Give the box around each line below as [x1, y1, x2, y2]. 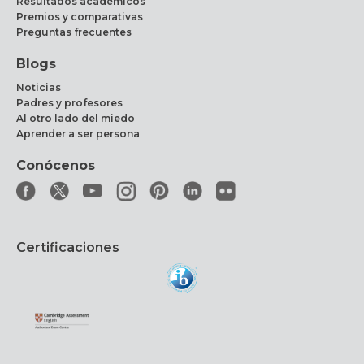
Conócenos [16, 157, 95, 173]
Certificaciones [16, 240, 119, 256]
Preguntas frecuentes [16, 25, 132, 38]
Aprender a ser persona [16, 127, 140, 140]
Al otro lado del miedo [16, 111, 135, 124]
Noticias [16, 80, 61, 93]
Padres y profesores [16, 96, 123, 109]
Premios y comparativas [16, 10, 143, 23]
